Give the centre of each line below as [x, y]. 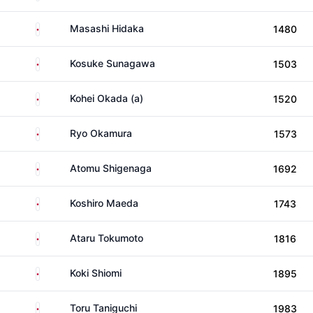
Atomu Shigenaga [111, 168]
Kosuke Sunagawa [112, 63]
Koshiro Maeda [104, 203]
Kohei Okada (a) [107, 98]
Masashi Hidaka [107, 28]
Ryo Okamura [101, 133]
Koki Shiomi [96, 273]
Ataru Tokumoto [107, 238]
